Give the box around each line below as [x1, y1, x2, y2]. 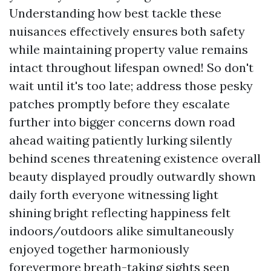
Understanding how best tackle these [9, 5, 221, 21]
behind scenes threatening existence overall [9, 151, 261, 166]
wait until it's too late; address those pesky [9, 78, 253, 93]
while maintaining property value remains [9, 42, 248, 57]
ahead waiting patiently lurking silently [9, 132, 232, 148]
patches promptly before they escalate [9, 96, 230, 111]
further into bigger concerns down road [9, 114, 235, 129]
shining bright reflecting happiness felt [9, 205, 230, 220]
